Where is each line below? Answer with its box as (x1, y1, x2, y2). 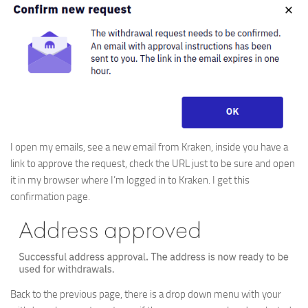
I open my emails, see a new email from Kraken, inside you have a (10, 140, 288, 153)
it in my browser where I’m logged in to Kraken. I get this (10, 173, 250, 186)
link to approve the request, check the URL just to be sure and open (10, 157, 295, 170)
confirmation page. (10, 190, 90, 203)
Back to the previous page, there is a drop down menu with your (10, 287, 281, 300)
